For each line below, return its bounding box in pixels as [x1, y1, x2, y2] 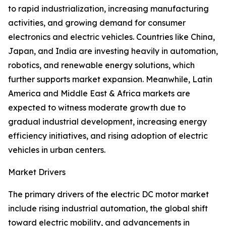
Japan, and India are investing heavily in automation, [8, 46, 218, 56]
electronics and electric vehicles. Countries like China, [8, 32, 215, 42]
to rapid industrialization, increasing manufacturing [8, 4, 209, 14]
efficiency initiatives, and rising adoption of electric [8, 131, 208, 141]
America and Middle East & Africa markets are [8, 88, 190, 99]
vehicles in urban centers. [8, 145, 105, 155]
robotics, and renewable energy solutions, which [8, 60, 195, 71]
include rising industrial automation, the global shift [8, 203, 208, 214]
